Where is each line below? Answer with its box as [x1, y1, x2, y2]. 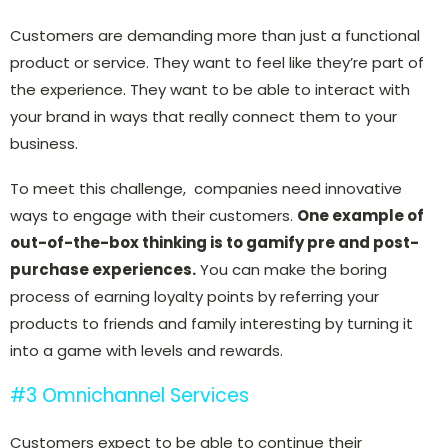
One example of [297, 205, 424, 227]
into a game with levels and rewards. [10, 340, 283, 362]
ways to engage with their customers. [10, 205, 297, 227]
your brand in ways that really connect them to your [10, 106, 397, 128]
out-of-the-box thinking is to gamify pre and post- [10, 232, 419, 254]
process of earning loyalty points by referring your [10, 286, 379, 308]
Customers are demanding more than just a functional [10, 25, 420, 47]
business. [10, 133, 78, 155]
